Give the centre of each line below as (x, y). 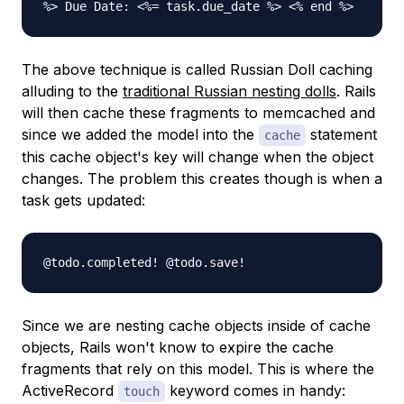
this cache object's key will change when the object (197, 157)
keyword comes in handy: (255, 391)
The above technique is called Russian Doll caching (197, 70)
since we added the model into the (140, 135)
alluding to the (72, 92)
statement (341, 135)
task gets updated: (83, 201)
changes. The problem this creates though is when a (202, 179)
